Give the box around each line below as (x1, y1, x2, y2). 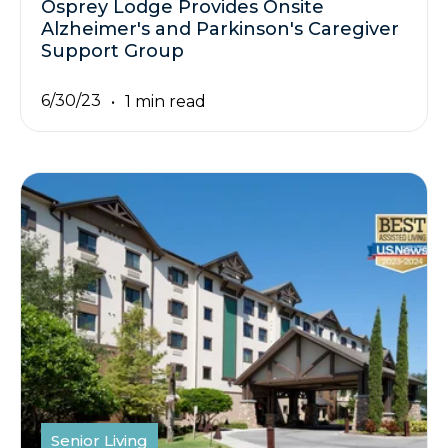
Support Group (41, 40, 184, 63)
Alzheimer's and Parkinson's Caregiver (41, 18, 399, 41)
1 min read (125, 91, 206, 111)
